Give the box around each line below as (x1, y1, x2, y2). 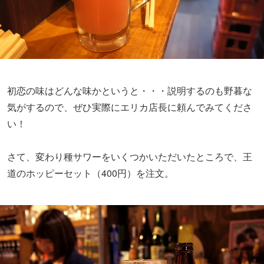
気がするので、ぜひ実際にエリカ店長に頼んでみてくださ (7, 100, 252, 114)
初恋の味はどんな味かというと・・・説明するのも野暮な (7, 84, 252, 98)
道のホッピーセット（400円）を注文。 (7, 166, 174, 180)
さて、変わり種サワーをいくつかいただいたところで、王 (7, 150, 252, 164)
